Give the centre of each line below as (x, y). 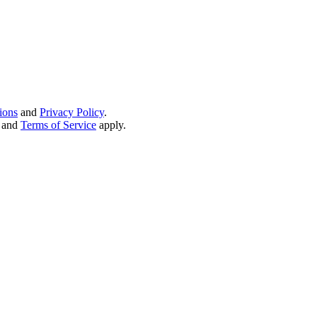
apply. (113, 125)
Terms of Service (58, 125)
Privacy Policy (72, 113)
